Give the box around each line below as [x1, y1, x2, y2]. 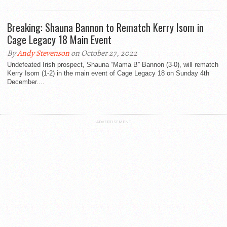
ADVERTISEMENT [96, 119, 131, 124]
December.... [7, 78, 45, 86]
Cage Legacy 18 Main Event [7, 32, 111, 47]
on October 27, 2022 [69, 48, 137, 59]
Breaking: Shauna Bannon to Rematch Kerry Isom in [7, 20, 204, 35]
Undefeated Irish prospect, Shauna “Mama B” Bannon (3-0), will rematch [7, 61, 218, 68]
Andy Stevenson [17, 48, 69, 59]
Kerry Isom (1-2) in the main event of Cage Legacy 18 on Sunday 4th [7, 69, 209, 77]
